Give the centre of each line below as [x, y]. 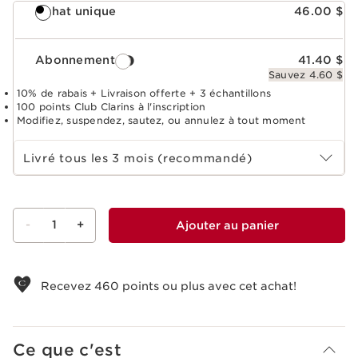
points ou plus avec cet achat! [208, 286]
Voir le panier [27, 261]
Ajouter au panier [227, 225]
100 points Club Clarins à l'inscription [111, 106]
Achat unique [76, 11]
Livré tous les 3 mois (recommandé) [138, 158]
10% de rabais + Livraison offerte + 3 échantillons [144, 93]
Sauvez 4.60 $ [305, 74]
